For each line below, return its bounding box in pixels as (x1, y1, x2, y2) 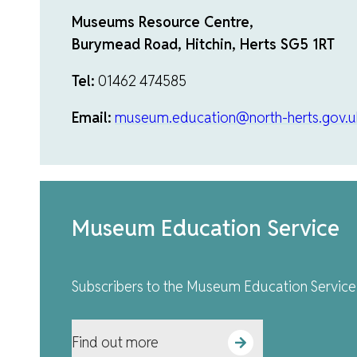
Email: (72, 108, 112, 127)
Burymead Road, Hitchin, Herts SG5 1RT (72, 35, 335, 54)
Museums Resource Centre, (72, 13, 253, 32)
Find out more (72, 332, 159, 351)
